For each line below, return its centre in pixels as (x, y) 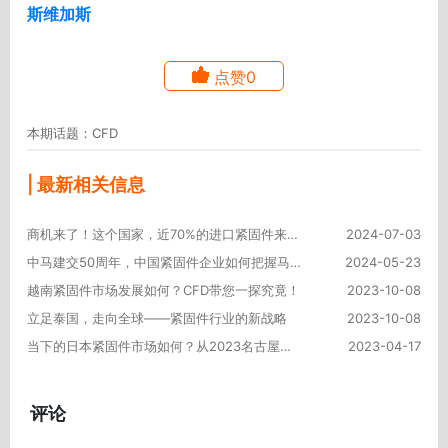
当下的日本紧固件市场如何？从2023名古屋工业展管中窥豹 (286, 345)
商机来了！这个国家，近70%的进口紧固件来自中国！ (293, 233)
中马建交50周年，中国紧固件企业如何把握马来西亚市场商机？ (296, 261)
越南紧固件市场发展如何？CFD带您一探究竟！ (164, 289)
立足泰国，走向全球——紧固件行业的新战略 (157, 317)
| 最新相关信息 (86, 184)
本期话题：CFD (73, 132)
